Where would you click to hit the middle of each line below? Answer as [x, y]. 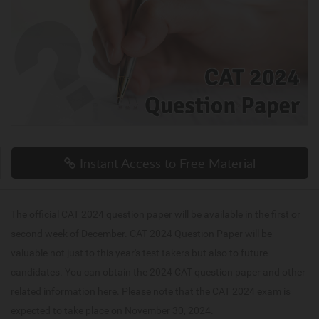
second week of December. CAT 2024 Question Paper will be [141, 234]
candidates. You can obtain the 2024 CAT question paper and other [158, 272]
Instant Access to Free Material [166, 163]
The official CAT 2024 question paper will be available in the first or [156, 215]
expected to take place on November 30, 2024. [112, 311]
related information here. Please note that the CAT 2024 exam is [151, 292]
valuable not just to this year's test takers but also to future [139, 253]
